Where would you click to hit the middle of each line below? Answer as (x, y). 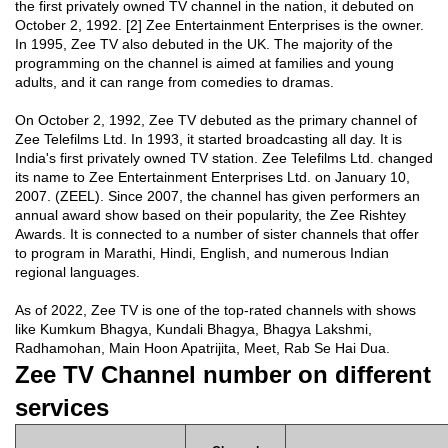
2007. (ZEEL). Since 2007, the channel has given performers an (217, 196)
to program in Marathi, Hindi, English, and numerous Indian (202, 253)
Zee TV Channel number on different (223, 374)
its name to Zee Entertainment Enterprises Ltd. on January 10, (212, 177)
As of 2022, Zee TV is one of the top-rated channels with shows (215, 310)
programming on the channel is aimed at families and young (204, 63)
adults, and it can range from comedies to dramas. (174, 82)
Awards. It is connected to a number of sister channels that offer (217, 234)
